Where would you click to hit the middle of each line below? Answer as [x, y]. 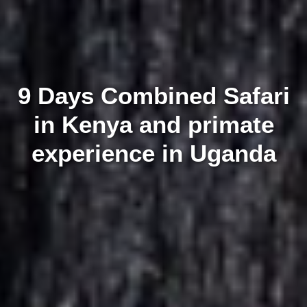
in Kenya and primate [153, 125]
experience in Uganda [153, 153]
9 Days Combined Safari [153, 96]
